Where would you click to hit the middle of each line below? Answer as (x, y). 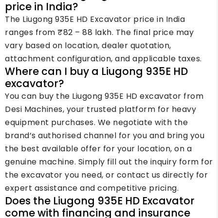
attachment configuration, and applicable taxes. (103, 59)
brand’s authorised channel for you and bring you (105, 136)
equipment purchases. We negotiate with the (96, 122)
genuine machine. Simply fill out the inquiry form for (109, 162)
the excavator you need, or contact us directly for (106, 175)
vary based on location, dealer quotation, (88, 45)
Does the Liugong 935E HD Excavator (100, 201)
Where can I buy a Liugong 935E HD (96, 71)
